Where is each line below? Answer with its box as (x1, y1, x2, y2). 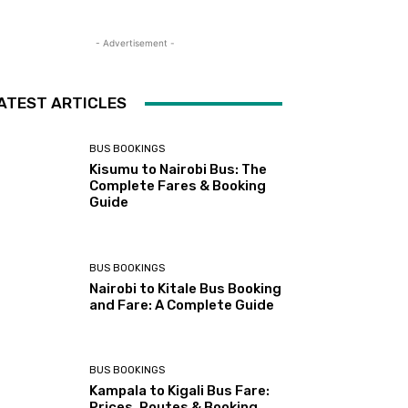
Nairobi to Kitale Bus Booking (89, 280, 282, 297)
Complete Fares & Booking (89, 178, 267, 195)
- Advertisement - (95, 37, 175, 49)
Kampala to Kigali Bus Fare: (89, 382, 270, 399)
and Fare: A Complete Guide (89, 296, 275, 313)
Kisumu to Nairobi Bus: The (89, 161, 268, 178)
